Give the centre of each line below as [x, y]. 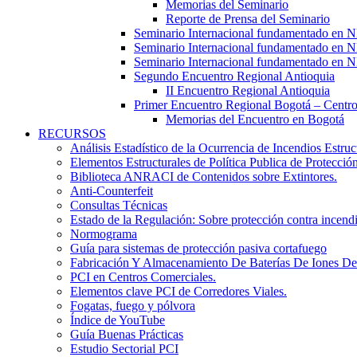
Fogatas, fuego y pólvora [133, 306]
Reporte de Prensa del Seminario [248, 19]
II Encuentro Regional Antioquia [248, 90]
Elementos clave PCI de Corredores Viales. [178, 291]
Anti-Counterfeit [112, 191]
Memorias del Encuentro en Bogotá [255, 119]
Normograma [104, 234]
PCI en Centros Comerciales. [143, 277]
